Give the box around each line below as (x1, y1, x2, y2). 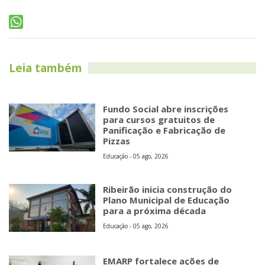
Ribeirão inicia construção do (103, 183, 232, 196)
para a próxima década (103, 205, 206, 217)
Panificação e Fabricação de (103, 124, 226, 137)
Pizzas (103, 135, 131, 147)
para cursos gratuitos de (103, 114, 215, 126)
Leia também (9, 60, 82, 76)
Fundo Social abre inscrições (103, 103, 229, 115)
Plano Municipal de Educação (103, 194, 230, 206)
